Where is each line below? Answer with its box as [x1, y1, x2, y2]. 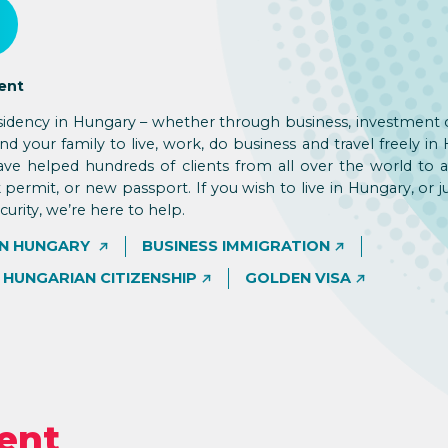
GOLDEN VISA [245, 268, 351, 287]
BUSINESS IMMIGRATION [142, 236, 330, 255]
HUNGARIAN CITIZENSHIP [3, 268, 197, 287]
